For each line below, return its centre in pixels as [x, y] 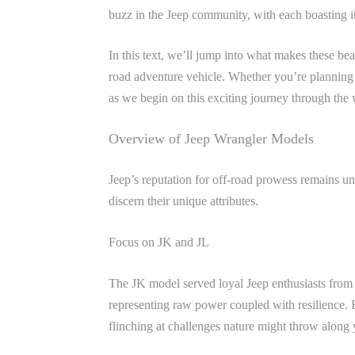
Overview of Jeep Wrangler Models [211, 139]
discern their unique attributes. [183, 201]
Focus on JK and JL [159, 242]
